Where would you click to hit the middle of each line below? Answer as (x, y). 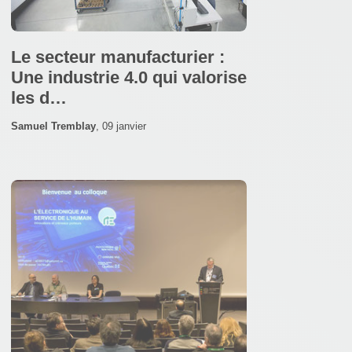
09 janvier (124, 126)
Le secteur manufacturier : (118, 57)
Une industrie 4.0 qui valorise (129, 77)
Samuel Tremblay (53, 126)
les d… (39, 97)
